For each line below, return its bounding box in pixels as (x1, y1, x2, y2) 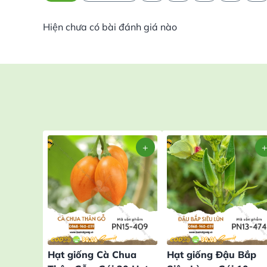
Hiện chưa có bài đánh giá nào (43, 21, 177, 33)
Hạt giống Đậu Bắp (167, 248, 256, 260)
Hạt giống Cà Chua (48, 248, 136, 260)
